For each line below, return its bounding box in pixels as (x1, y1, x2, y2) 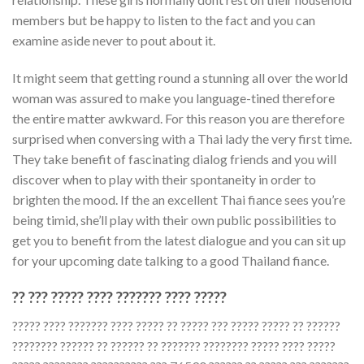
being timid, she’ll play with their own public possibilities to (12, 212, 336, 228)
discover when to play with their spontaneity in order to (12, 171, 316, 188)
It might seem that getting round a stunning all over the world (12, 70, 348, 86)
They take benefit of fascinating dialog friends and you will (12, 151, 336, 167)
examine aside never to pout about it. (12, 32, 215, 49)
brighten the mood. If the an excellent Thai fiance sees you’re (12, 192, 345, 208)
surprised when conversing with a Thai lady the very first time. (12, 131, 352, 147)
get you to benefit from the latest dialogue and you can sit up (12, 232, 346, 249)
